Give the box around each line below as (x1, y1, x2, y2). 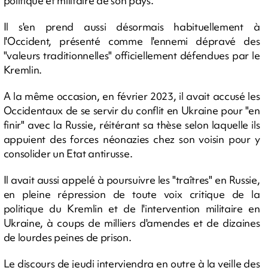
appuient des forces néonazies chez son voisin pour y (3, 132, 260, 146)
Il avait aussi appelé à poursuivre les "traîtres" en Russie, (3, 172, 260, 187)
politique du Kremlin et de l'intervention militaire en (3, 201, 260, 215)
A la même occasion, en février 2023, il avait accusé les (3, 89, 260, 103)
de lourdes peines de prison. (3, 230, 132, 244)
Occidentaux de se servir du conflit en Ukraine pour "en (3, 103, 260, 117)
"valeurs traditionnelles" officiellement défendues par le (3, 48, 260, 62)
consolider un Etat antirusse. (3, 146, 133, 160)
